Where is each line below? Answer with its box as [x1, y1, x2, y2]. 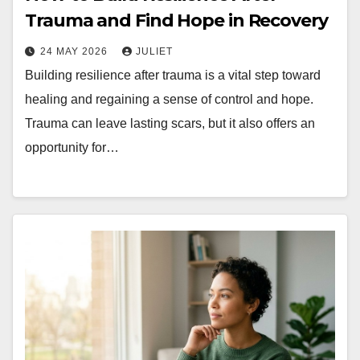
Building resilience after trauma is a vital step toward [25, 68, 321, 83]
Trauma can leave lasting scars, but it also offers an [25, 117, 315, 131]
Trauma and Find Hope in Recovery [25, 10, 328, 32]
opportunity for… [25, 141, 119, 155]
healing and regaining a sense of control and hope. [25, 92, 313, 107]
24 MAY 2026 [40, 46, 111, 58]
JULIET [136, 46, 173, 58]
